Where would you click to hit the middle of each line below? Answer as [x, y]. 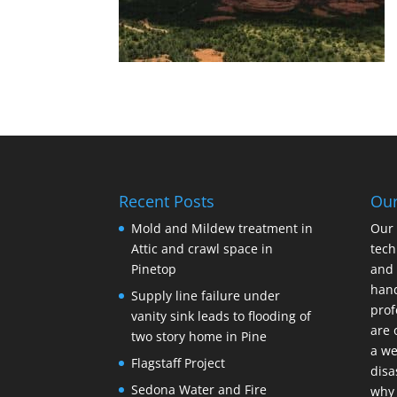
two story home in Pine [199, 336]
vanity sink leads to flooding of [222, 315]
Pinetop [154, 269]
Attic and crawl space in [202, 248]
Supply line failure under [206, 295]
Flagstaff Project [179, 362]
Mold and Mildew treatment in [222, 228]
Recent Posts [167, 201]
